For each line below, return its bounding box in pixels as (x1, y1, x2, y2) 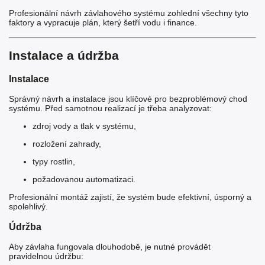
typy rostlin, (33, 157, 75, 167)
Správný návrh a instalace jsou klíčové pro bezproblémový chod (9, 94, 247, 104)
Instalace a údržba (9, 49, 119, 63)
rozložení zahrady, (33, 139, 101, 149)
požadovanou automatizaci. (33, 174, 135, 185)
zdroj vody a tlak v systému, (33, 121, 136, 131)
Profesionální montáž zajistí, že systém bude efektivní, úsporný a (9, 192, 251, 202)
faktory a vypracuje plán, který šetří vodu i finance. (9, 17, 197, 27)
